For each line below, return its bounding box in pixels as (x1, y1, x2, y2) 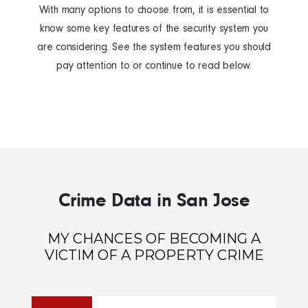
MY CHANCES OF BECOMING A (47, 230, 261, 247)
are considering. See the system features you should (37, 41, 271, 54)
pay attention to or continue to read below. (56, 59, 252, 72)
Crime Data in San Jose (58, 189, 250, 211)
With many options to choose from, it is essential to (38, 3, 269, 16)
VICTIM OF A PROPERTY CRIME (44, 247, 264, 264)
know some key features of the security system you (39, 22, 269, 35)
